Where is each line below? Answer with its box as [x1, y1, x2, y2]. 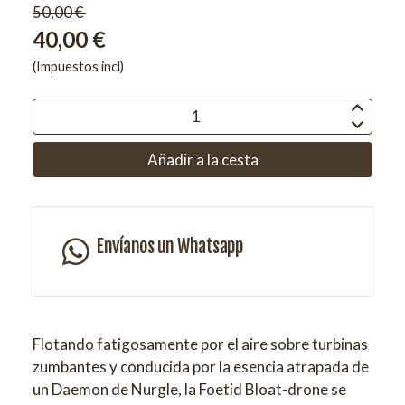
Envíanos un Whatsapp [97, 234, 242, 258]
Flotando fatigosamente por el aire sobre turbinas [33, 334, 368, 353]
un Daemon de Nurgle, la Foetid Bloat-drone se [33, 379, 346, 399]
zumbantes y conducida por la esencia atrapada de [33, 356, 369, 376]
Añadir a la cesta [146, 149, 259, 169]
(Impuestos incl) [33, 57, 124, 74]
